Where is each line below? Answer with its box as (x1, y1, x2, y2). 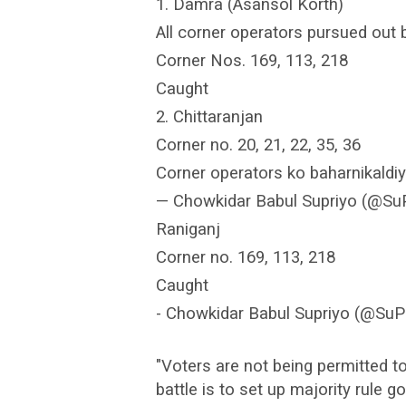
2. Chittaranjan (156, 106, 263, 127)
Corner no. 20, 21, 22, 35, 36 (156, 134, 361, 155)
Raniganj (156, 218, 220, 239)
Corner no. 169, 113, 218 (156, 246, 335, 267)
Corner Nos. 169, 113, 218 (156, 50, 348, 71)
